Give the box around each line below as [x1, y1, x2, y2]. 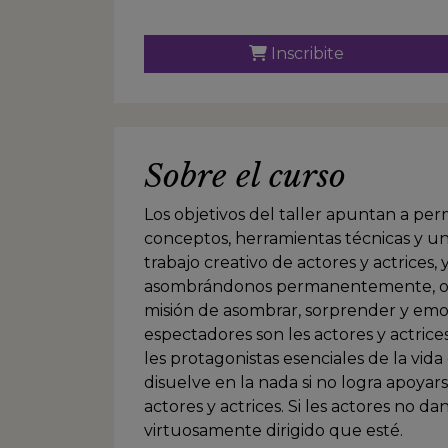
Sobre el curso [144, 155, 346, 196]
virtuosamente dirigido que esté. [144, 420, 407, 440]
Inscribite [266, 43, 344, 63]
